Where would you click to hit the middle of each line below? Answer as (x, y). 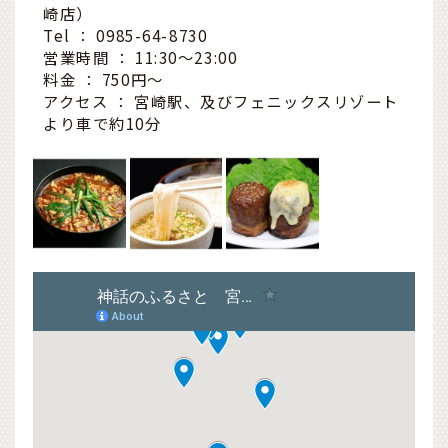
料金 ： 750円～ (103, 79)
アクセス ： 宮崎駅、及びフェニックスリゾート (221, 101)
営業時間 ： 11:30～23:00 (140, 57)
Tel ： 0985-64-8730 (125, 35)
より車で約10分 (102, 123)
